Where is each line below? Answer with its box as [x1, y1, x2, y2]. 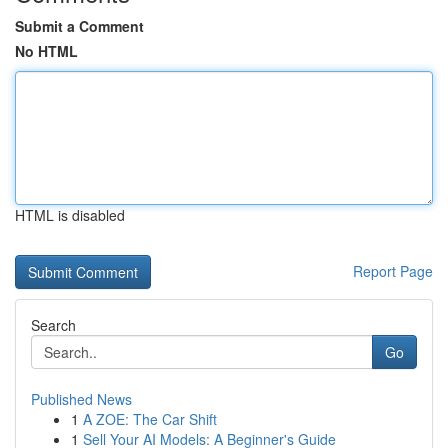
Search [31, 315, 76, 335]
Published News [31, 389, 132, 409]
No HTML [15, 41, 78, 61]
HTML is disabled [15, 205, 125, 225]
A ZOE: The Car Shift [83, 409, 217, 429]
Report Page [353, 261, 433, 281]
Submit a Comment [15, 16, 144, 36]
